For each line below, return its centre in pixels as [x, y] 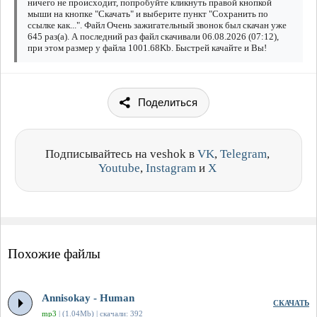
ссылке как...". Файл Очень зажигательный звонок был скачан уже [157, 25]
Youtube [119, 168]
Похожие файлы [54, 254]
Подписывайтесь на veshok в [121, 154]
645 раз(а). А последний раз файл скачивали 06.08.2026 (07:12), [153, 37]
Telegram [243, 154]
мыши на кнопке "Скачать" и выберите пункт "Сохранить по [148, 14]
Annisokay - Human [88, 298]
